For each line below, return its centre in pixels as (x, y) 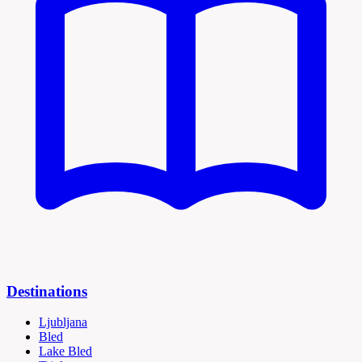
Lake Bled (65, 351)
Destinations (47, 291)
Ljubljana (63, 322)
